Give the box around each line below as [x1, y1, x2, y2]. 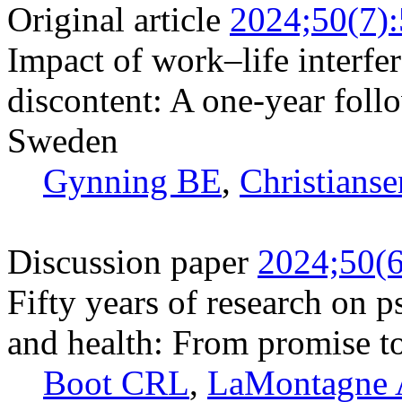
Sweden [7, 120, 118, 160]
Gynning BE [43, 161, 222, 200]
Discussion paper [7, 241, 249, 281]
